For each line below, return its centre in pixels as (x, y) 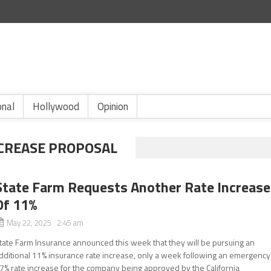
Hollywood (56, 106)
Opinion (113, 106)
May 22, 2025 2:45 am (45, 223)
